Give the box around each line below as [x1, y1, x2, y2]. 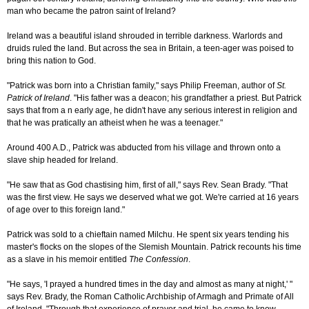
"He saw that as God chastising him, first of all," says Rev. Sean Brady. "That [7, 180, 288, 190]
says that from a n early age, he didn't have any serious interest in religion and [7, 106, 297, 116]
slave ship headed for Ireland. [7, 155, 118, 166]
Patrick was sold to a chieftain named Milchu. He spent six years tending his [7, 230, 289, 240]
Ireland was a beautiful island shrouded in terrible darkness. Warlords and [7, 31, 283, 41]
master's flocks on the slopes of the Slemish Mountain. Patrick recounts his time [7, 242, 301, 252]
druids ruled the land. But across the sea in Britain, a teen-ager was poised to [7, 43, 294, 54]
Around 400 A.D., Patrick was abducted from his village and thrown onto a [7, 143, 281, 153]
